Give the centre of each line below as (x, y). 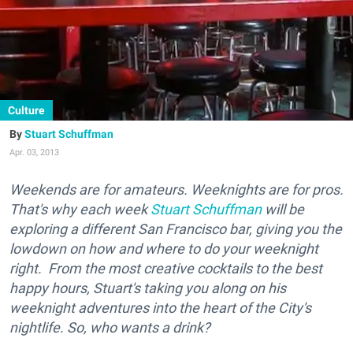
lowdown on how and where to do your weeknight (164, 249)
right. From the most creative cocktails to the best (166, 268)
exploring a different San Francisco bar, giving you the (176, 229)
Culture (26, 110)
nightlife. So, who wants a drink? (110, 327)
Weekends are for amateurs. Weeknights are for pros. (176, 190)
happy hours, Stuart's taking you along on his (148, 288)
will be (283, 209)
